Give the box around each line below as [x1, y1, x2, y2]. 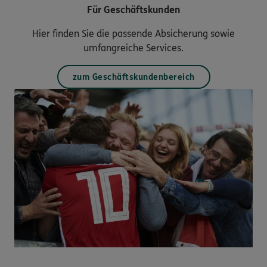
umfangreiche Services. [83, 42, 184, 54]
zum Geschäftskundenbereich [72, 72, 195, 82]
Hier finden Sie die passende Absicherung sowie [32, 27, 235, 39]
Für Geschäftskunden [86, 4, 181, 15]
